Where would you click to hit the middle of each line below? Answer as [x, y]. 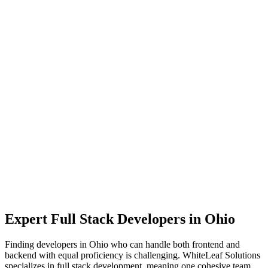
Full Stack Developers [118, 219]
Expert [28, 219]
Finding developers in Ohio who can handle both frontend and [122, 244]
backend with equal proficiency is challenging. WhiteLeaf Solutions [133, 255]
